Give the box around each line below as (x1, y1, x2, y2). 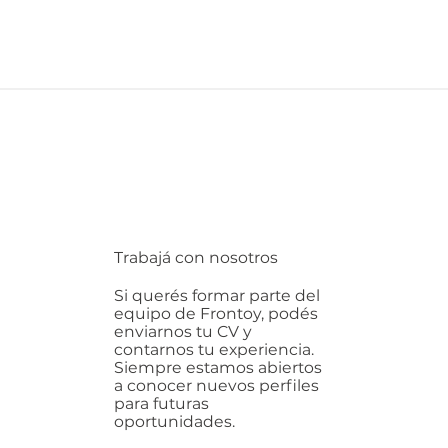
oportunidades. (114, 411, 236, 431)
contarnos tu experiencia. (114, 339, 315, 359)
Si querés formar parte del (114, 285, 321, 305)
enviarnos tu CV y (114, 321, 253, 341)
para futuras (114, 393, 210, 413)
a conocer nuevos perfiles (114, 375, 320, 395)
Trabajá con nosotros (114, 247, 279, 267)
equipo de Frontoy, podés (114, 303, 319, 323)
